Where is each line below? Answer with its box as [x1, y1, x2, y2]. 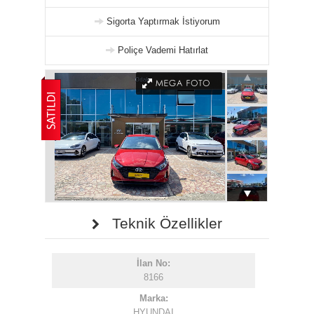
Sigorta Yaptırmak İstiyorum [106, 16, 220, 27]
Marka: [139, 293, 168, 303]
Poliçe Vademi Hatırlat [118, 45, 208, 55]
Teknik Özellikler [100, 215, 222, 231]
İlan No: [137, 258, 170, 268]
